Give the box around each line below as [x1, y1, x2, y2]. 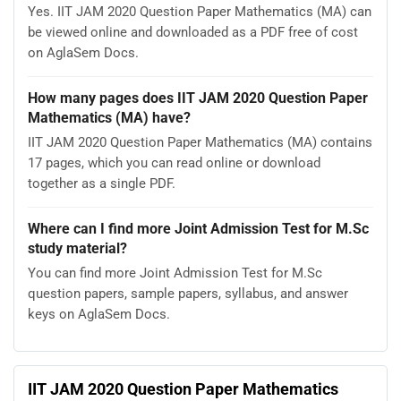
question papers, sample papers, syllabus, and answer [28, 285, 348, 302]
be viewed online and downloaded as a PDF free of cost [28, 23, 358, 40]
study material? [28, 240, 127, 258]
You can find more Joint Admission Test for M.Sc [28, 264, 322, 281]
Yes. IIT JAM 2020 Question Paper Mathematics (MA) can [28, 3, 371, 20]
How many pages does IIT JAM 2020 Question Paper [28, 90, 368, 107]
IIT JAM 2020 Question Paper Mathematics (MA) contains [28, 133, 372, 150]
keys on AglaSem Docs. [28, 305, 170, 322]
